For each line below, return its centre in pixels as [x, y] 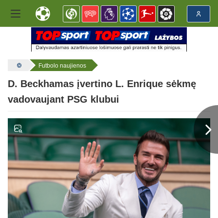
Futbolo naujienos [62, 66]
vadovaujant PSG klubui [64, 100]
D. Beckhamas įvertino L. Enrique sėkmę [102, 84]
